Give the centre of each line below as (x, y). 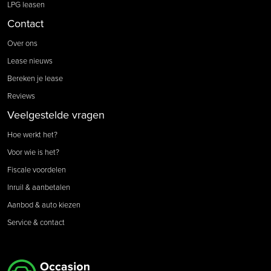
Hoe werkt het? (32, 135)
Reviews (21, 96)
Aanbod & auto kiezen (44, 205)
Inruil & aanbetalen (39, 187)
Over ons (22, 43)
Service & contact (36, 222)
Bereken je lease (35, 78)
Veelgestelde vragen (56, 115)
